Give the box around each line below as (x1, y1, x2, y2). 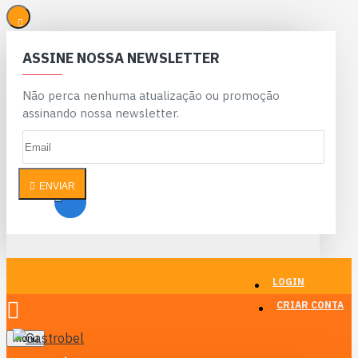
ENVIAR (39, 181, 75, 192)
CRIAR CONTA (276, 299, 344, 311)
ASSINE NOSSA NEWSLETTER (22, 49, 220, 67)
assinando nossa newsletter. (22, 105, 179, 121)
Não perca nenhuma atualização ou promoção (22, 88, 280, 103)
